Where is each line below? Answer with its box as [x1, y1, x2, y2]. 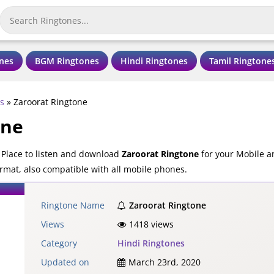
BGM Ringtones [35, 54, 99, 67]
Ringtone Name [41, 199, 105, 211]
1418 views [129, 218, 174, 230]
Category [41, 237, 77, 249]
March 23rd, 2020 [128, 256, 201, 268]
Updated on [41, 256, 89, 268]
